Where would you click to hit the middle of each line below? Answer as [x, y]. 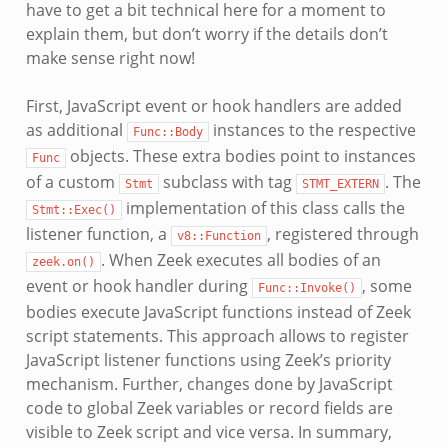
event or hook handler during [138, 285]
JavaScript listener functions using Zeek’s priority [208, 359]
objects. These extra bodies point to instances [240, 155]
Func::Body [167, 131]
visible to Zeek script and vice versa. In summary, [208, 431]
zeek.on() [63, 261]
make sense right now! [110, 57]
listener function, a [98, 233]
